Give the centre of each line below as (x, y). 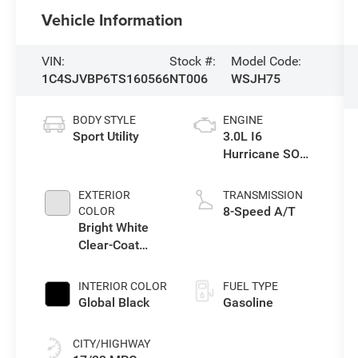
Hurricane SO (261, 153)
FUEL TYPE (250, 286)
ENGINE (243, 119)
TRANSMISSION (263, 195)
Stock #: (193, 61)
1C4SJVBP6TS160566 (106, 78)
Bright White (114, 227)
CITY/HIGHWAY (112, 343)
